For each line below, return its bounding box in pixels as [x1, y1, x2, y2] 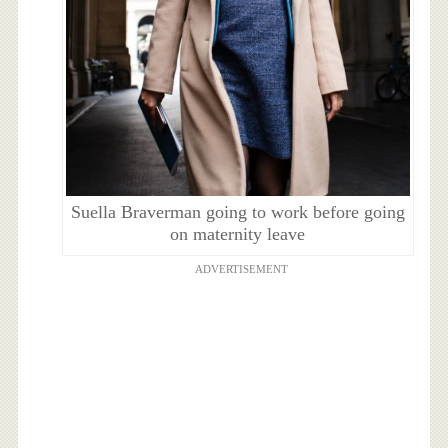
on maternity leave [170, 224, 306, 245]
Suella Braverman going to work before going [70, 202, 405, 223]
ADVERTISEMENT [194, 263, 288, 276]
